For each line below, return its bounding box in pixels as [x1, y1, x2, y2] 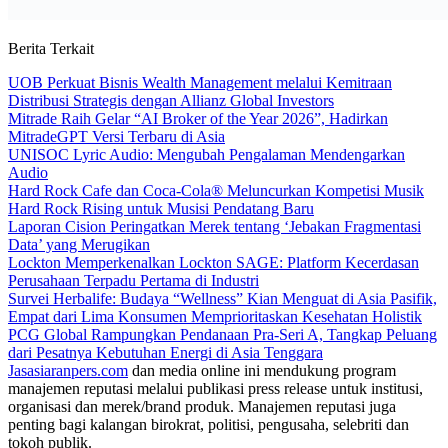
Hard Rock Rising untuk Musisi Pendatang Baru [8, 199, 314, 217]
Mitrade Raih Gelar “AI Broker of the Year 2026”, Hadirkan [8, 109, 388, 127]
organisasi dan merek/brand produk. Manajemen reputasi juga [8, 397, 396, 415]
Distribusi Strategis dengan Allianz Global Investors [8, 91, 334, 109]
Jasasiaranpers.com [8, 361, 128, 379]
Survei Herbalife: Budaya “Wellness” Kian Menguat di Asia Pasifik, [8, 289, 437, 307]
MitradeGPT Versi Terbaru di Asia [8, 127, 225, 145]
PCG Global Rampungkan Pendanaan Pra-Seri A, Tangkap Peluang [8, 325, 437, 343]
